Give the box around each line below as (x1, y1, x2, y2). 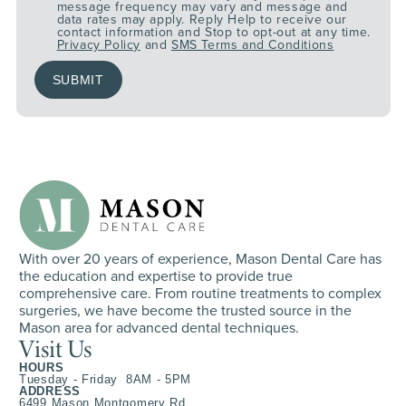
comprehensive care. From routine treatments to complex (19, 283, 382, 304)
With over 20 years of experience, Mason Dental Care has (19, 248, 382, 270)
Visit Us (19, 330, 92, 368)
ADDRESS (19, 384, 81, 399)
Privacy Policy (56, 35, 140, 55)
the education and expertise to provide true (19, 266, 293, 287)
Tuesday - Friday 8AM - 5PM (19, 372, 192, 387)
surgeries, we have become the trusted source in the (19, 300, 352, 322)
